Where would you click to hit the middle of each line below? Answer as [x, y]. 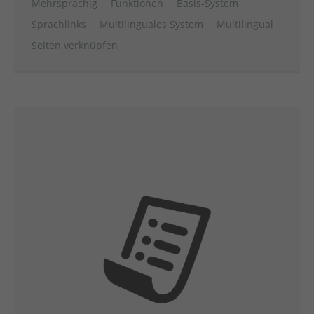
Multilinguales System [151, 24]
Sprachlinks [59, 24]
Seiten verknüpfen [75, 45]
